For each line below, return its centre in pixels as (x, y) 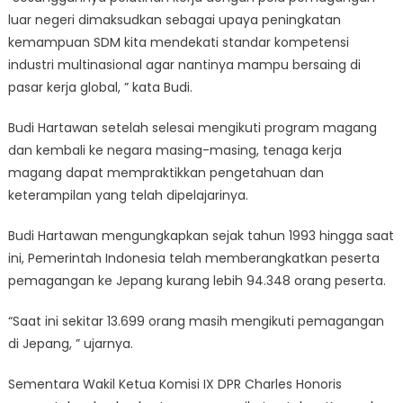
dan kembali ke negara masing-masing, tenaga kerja (175, 150)
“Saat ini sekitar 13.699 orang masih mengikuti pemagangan (196, 321)
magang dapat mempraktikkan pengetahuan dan (166, 173)
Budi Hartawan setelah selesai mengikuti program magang (192, 128)
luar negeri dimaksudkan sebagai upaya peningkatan (174, 20)
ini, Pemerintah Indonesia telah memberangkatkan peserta (193, 258)
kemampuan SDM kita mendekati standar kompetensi (178, 42)
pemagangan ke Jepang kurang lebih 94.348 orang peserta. (197, 281)
